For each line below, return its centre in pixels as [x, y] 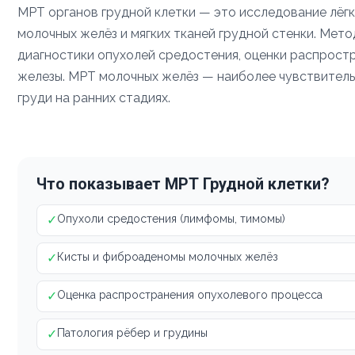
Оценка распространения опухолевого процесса [190, 294]
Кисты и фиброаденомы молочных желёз [168, 256]
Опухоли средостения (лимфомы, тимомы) [171, 218]
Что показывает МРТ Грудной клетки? [183, 183]
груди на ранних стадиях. [94, 97]
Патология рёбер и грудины [132, 332]
